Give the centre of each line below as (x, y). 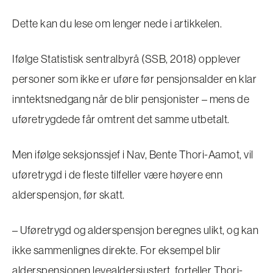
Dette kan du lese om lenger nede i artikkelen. (117, 23)
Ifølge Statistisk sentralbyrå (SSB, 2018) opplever (126, 59)
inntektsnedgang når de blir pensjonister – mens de (131, 99)
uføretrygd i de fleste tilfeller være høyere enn (117, 175)
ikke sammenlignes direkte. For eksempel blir (116, 250)
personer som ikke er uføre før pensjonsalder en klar (134, 79)
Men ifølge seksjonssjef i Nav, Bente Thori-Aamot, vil (133, 154)
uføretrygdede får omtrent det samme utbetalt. (121, 119)
